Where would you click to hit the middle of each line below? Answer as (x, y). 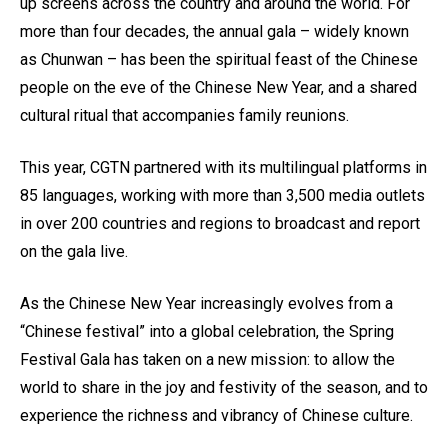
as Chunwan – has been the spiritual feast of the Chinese (219, 60)
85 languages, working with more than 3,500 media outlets (222, 196)
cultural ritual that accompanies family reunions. (184, 116)
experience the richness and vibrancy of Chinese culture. (216, 416)
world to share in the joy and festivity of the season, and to (224, 388)
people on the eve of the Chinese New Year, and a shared (218, 88)
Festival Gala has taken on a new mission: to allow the (207, 360)
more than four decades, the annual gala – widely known (214, 32)
